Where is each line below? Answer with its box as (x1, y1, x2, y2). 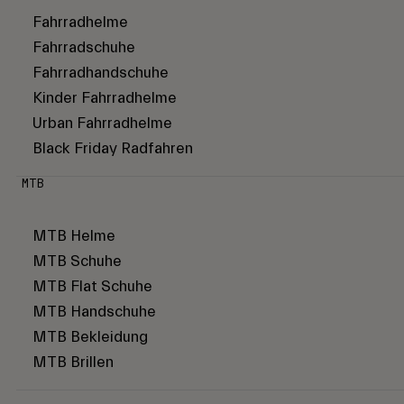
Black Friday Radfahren (32, 140, 193, 158)
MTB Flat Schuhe (32, 278, 152, 296)
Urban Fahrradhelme (32, 115, 172, 133)
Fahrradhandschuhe (32, 64, 169, 82)
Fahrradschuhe (32, 39, 135, 57)
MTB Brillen (32, 353, 114, 372)
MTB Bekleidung (32, 328, 148, 346)
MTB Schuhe (32, 252, 122, 271)
